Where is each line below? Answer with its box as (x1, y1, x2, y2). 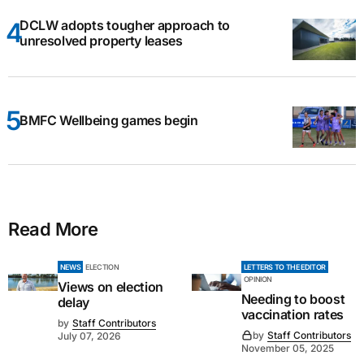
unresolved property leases (19, 32, 183, 49)
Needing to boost (240, 291, 345, 308)
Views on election (57, 279, 164, 296)
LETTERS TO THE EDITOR (243, 262, 327, 272)
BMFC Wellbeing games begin (19, 112, 198, 129)
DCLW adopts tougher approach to (19, 16, 231, 33)
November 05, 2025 (240, 342, 334, 355)
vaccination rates (240, 306, 344, 323)
